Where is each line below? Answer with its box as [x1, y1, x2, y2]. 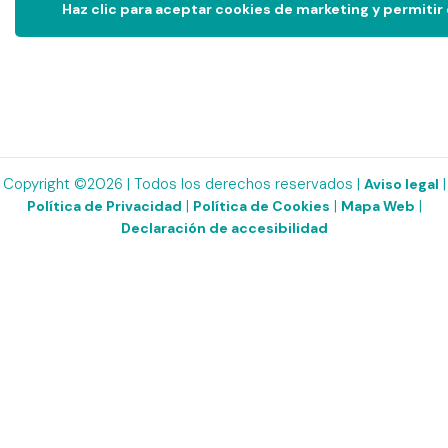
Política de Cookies [192, 196, 330, 215]
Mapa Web [340, 196, 415, 215]
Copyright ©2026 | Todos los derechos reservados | [2, 173, 364, 194]
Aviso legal [363, 174, 439, 193]
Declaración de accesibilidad [120, 218, 328, 237]
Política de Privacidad [26, 196, 182, 215]
